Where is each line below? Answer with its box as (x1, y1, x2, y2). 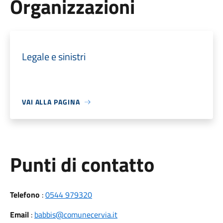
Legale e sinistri (21, 49, 86, 64)
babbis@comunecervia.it (34, 209, 117, 221)
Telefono (9, 189, 40, 201)
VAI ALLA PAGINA (21, 97, 80, 107)
